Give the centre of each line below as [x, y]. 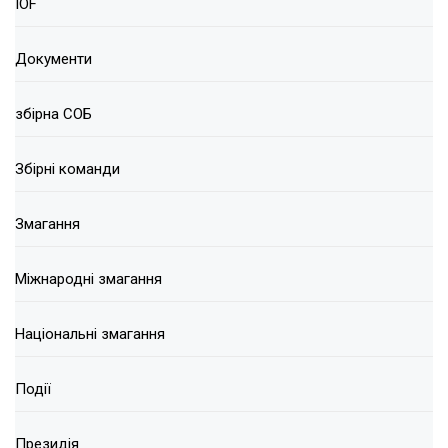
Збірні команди [67, 169]
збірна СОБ [53, 114]
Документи [53, 59]
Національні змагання [90, 334]
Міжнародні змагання [88, 279]
